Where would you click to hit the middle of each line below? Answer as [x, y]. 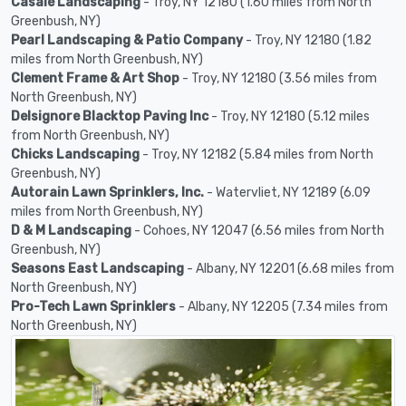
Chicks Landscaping [75, 154]
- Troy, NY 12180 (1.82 [307, 40]
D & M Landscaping [71, 230]
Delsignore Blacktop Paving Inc [110, 116]
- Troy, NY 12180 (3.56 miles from [278, 78]
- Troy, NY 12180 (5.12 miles [289, 116]
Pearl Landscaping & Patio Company [127, 40]
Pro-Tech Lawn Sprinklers [93, 306]
